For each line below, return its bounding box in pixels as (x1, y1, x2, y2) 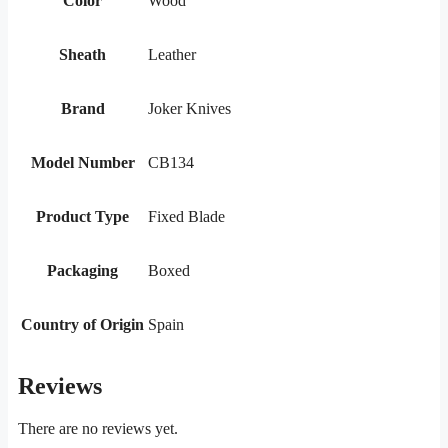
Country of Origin (21, 316, 144, 334)
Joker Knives (148, 100, 231, 118)
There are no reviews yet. (18, 420, 178, 438)
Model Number (30, 154, 135, 172)
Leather (148, 46, 196, 64)
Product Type (36, 208, 129, 226)
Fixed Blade (148, 208, 225, 226)
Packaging (47, 262, 118, 280)
